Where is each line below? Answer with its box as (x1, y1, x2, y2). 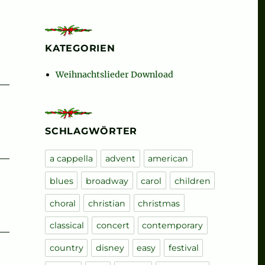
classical (49, 220, 84, 231)
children (174, 176, 211, 187)
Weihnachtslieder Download (55, 69, 173, 80)
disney (95, 243, 124, 254)
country (49, 243, 83, 254)
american (148, 153, 189, 164)
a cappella (49, 153, 93, 164)
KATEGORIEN (45, 43, 115, 54)
